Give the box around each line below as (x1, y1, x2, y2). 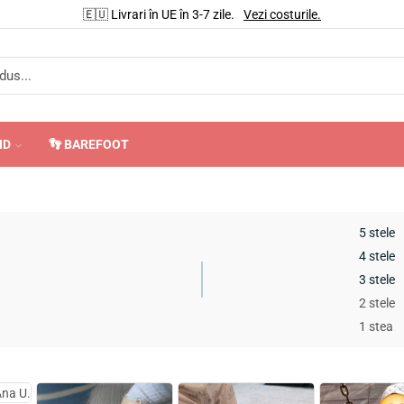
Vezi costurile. (243, 6, 321, 22)
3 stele (359, 272, 396, 287)
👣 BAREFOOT (49, 137, 129, 151)
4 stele (359, 249, 396, 263)
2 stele (359, 296, 396, 310)
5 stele (359, 225, 396, 240)
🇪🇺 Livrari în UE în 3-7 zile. (83, 6, 234, 22)
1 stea (359, 319, 394, 334)
